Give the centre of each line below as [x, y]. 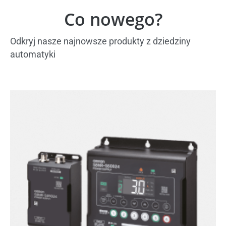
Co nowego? [113, 19]
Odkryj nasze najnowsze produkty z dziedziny [100, 41]
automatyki [33, 54]
